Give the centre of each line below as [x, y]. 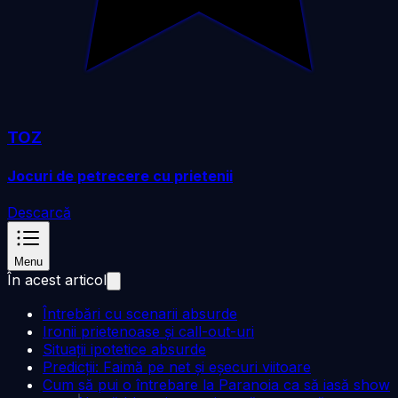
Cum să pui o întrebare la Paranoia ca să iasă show [216, 384]
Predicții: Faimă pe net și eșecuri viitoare [177, 366]
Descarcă [39, 212]
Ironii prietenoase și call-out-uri [148, 331]
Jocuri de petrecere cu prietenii [120, 175]
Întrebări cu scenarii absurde [140, 313]
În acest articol [57, 279]
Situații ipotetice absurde [124, 349]
